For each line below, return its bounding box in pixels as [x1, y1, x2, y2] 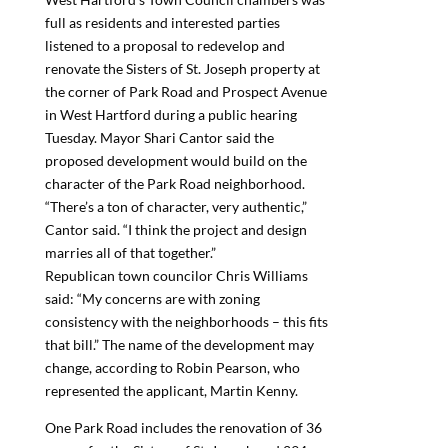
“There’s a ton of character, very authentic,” [44, 198, 307, 216]
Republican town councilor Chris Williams [44, 267, 308, 285]
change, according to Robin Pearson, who [44, 359, 300, 377]
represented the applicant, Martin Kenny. [44, 382, 298, 400]
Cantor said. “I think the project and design [44, 221, 307, 239]
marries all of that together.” [44, 244, 216, 262]
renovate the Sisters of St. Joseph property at [44, 60, 320, 78]
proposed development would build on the [44, 152, 307, 170]
